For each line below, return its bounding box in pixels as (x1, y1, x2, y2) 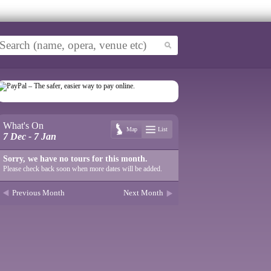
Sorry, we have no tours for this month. (3, 154, 148, 163)
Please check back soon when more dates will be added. (3, 165, 162, 173)
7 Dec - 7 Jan (3, 131, 56, 142)
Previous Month (12, 188, 65, 197)
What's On (3, 120, 44, 131)
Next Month (123, 188, 163, 197)
